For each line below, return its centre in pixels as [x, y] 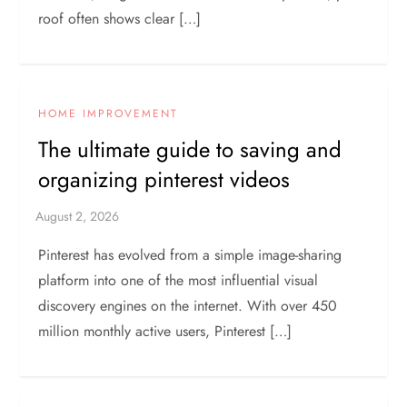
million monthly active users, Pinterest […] [165, 331]
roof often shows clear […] [120, 18]
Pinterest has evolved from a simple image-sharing [190, 254]
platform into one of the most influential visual [179, 280]
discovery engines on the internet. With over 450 [188, 305]
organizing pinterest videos [164, 179]
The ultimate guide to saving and [190, 149]
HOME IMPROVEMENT [109, 113]
